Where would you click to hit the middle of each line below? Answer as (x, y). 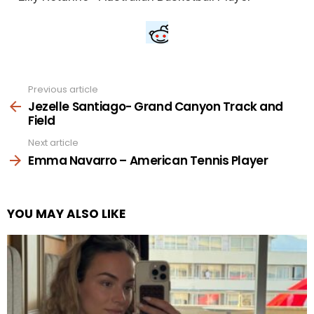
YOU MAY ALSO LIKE (66, 213)
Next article (53, 143)
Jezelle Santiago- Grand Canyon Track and (156, 107)
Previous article (63, 89)
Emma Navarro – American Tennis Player (148, 160)
